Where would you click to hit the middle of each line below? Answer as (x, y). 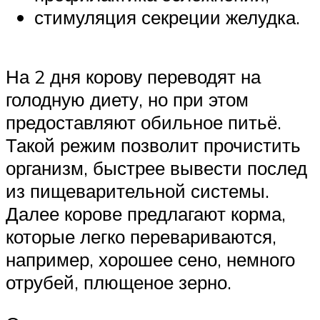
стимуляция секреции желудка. (167, 17)
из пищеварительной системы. (137, 191)
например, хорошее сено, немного (150, 260)
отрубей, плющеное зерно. (119, 282)
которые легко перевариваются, (141, 237)
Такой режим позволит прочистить (153, 145)
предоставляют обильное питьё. (144, 122)
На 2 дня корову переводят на (133, 77)
